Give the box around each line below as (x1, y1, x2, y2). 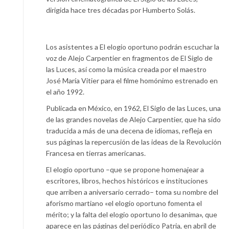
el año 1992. (46, 87, 84, 96)
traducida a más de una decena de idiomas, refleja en (46, 126, 212, 135)
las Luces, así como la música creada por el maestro (46, 64, 207, 74)
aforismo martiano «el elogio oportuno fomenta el (46, 198, 202, 208)
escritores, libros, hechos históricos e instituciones (46, 176, 208, 185)
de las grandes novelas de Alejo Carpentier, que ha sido (46, 114, 221, 124)
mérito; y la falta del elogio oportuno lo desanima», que (46, 210, 217, 219)
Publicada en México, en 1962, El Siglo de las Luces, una (46, 103, 221, 112)
